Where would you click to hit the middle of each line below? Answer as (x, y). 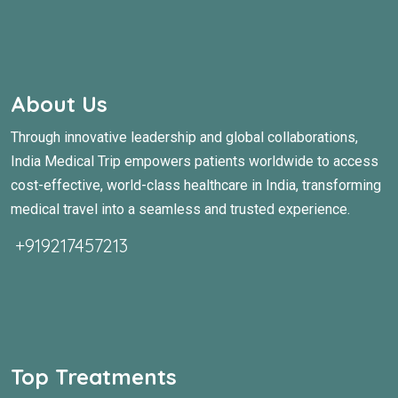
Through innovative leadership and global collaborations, (184, 137)
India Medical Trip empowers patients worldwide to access (195, 161)
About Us (59, 103)
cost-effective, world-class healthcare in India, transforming (196, 185)
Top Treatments (94, 377)
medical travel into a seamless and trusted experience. (180, 209)
